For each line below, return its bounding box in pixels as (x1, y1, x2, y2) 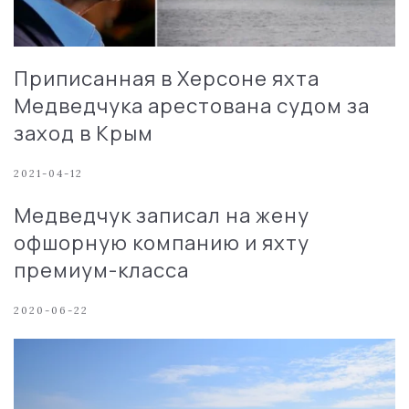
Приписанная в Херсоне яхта (14, 64, 320, 92)
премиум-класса (14, 256, 189, 284)
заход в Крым (14, 119, 153, 147)
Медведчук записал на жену (14, 201, 309, 229)
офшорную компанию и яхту (14, 228, 309, 257)
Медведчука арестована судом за (14, 91, 370, 120)
